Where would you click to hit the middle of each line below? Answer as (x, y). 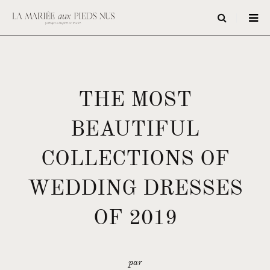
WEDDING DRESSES (135, 188)
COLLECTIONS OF (135, 158)
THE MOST (135, 99)
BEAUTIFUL (135, 129)
